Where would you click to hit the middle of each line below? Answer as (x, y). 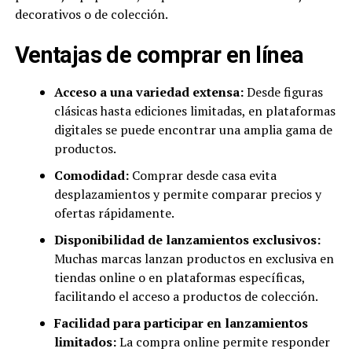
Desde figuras (283, 92)
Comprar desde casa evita (202, 176)
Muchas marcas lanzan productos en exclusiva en (194, 259)
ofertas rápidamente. (114, 213)
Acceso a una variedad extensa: (148, 92)
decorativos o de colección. (91, 15)
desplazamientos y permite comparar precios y (187, 194)
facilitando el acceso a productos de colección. (186, 297)
